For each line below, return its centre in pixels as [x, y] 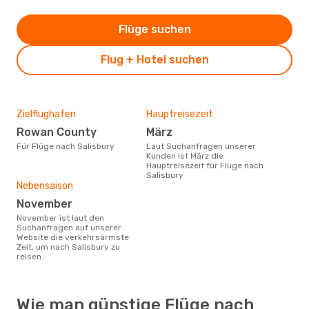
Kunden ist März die [185, 156]
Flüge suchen [154, 29]
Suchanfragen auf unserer [69, 227]
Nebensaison [45, 186]
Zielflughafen [46, 114]
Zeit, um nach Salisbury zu [68, 247]
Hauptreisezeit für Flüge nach [205, 165]
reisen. [30, 256]
